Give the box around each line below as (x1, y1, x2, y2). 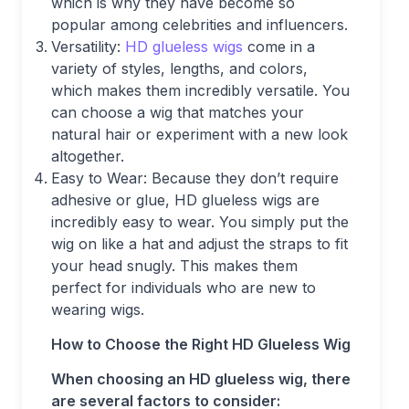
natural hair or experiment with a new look (51, 125, 348, 143)
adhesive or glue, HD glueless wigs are (51, 191, 320, 209)
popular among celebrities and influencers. (51, 16, 348, 34)
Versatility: (51, 37, 125, 56)
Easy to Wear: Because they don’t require (51, 169, 339, 187)
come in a (247, 37, 315, 56)
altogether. (51, 147, 124, 165)
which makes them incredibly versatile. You (51, 81, 350, 100)
